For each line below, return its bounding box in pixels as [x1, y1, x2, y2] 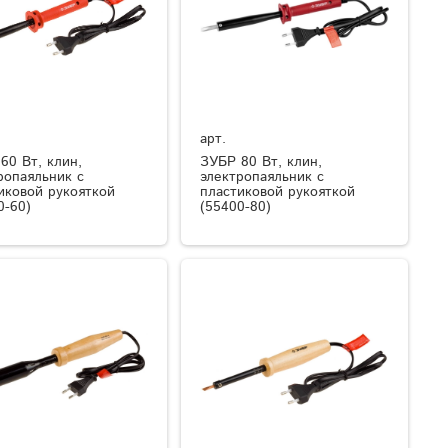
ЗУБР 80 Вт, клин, [200, 151, 323, 172]
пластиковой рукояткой [200, 181, 356, 202]
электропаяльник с [200, 166, 325, 187]
